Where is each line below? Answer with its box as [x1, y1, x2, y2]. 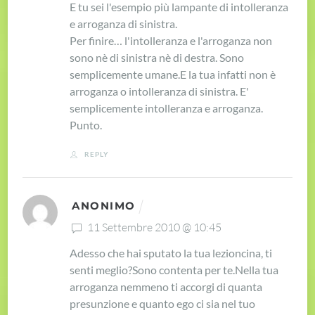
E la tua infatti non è [180, 67, 276, 81]
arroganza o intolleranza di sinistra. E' [70, 84, 250, 98]
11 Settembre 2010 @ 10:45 [85, 219, 222, 234]
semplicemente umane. [70, 67, 181, 81]
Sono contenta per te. [132, 262, 236, 276]
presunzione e [70, 296, 140, 310]
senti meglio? [70, 262, 133, 276]
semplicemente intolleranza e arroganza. [70, 101, 264, 115]
